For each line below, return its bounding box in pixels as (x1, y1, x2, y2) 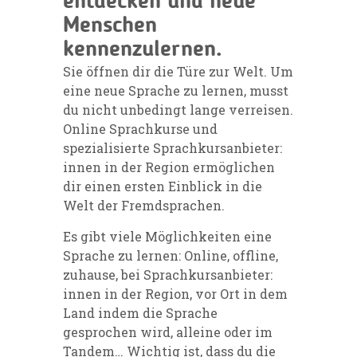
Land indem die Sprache (63, 304, 218, 321)
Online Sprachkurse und (63, 120, 218, 137)
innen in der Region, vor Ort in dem (63, 284, 288, 302)
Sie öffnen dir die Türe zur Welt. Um (63, 62, 293, 80)
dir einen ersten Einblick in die (63, 177, 262, 194)
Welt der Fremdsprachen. (63, 196, 225, 214)
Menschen (63, 14, 157, 37)
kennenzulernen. (63, 38, 222, 61)
